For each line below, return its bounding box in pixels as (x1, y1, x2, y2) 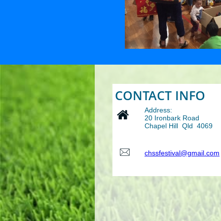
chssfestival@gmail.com (145, 149, 220, 157)
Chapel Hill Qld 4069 (145, 122, 213, 130)
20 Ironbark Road (145, 114, 199, 122)
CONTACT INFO (115, 86, 205, 104)
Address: (145, 106, 172, 114)
